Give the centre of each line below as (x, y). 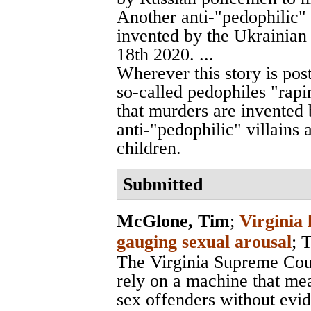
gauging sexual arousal (204, 242)
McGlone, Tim (173, 221)
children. (149, 148)
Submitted (163, 184)
